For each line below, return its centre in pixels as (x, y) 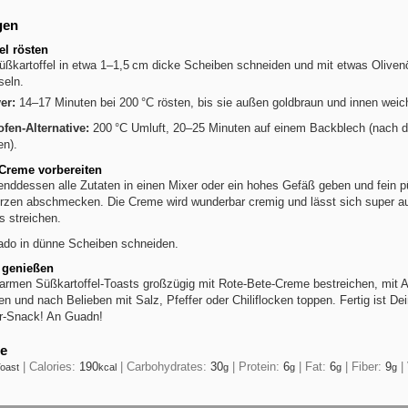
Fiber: (368, 367)
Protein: (261, 367)
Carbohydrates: (168, 367)
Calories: (54, 367)
